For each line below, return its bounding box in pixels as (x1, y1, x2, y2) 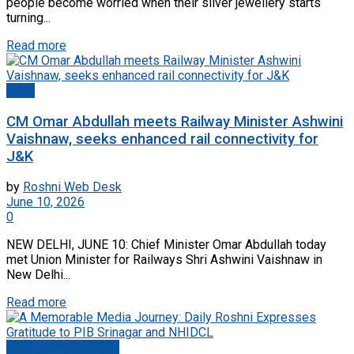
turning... (6, 9, 51, 25)
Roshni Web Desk (23, 179, 122, 195)
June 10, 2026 (6, 194, 85, 210)
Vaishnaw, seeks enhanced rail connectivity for (6, 130, 318, 148)
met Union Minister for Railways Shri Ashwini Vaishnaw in (6, 252, 322, 268)
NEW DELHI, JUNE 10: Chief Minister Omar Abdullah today (6, 237, 326, 253)
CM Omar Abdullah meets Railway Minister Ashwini (6, 112, 343, 130)
